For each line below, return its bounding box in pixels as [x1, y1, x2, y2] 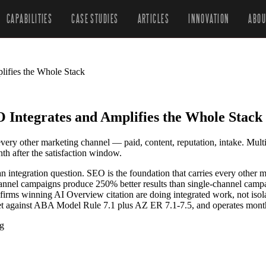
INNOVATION [188, 12, 230, 26]
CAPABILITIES [6, 12, 53, 26]
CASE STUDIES [71, 12, 119, 26]
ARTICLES [137, 12, 170, 26]
